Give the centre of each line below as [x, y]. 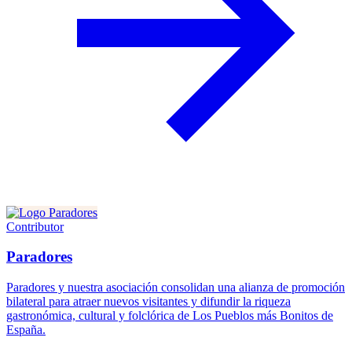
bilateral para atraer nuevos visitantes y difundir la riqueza [148, 301]
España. [26, 330]
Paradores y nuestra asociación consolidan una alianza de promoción [176, 287]
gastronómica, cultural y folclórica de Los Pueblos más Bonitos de [170, 315]
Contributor [35, 226]
